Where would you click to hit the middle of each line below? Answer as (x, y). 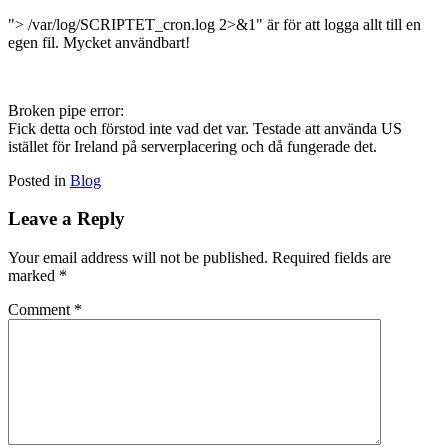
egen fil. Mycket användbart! (99, 42)
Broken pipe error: (66, 110)
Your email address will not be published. (138, 258)
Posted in (39, 180)
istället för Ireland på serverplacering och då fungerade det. (192, 146)
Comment (41, 310)
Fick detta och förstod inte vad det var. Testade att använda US (205, 128)
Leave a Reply (66, 219)
